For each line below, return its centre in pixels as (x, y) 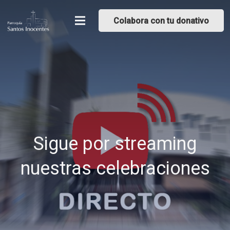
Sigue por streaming (115, 144)
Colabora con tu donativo (161, 21)
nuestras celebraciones (115, 169)
